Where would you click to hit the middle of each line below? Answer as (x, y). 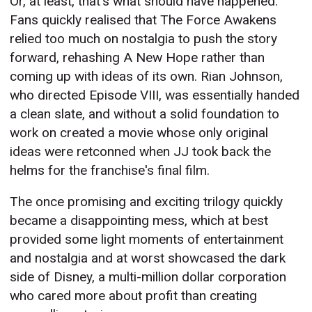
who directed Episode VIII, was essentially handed (155, 95)
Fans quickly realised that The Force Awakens (143, 20)
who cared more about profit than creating (134, 296)
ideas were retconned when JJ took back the (141, 152)
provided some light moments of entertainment (147, 240)
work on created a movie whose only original (139, 133)
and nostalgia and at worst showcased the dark (148, 258)
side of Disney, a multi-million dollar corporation (148, 277)
